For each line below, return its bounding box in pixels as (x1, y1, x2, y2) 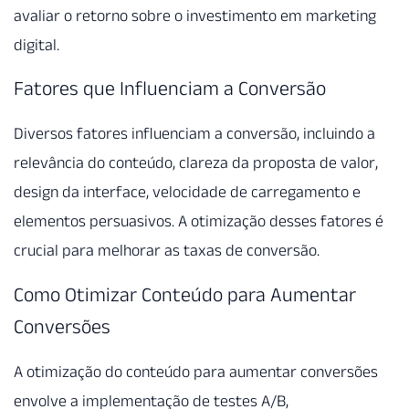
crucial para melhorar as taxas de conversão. (14, 241, 320, 260)
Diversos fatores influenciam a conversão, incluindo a (14, 124, 375, 143)
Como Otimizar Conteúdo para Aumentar (14, 282, 356, 305)
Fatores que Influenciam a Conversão (14, 77, 326, 100)
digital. (14, 35, 59, 54)
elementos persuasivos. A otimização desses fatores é (14, 212, 383, 231)
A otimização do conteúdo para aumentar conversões (14, 362, 378, 381)
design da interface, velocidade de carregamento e (14, 183, 361, 202)
